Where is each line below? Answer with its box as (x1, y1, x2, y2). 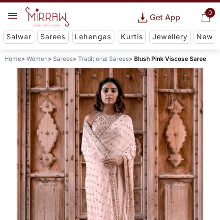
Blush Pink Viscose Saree (134, 55, 206, 63)
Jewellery (152, 32, 188, 41)
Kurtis (120, 32, 143, 41)
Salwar (6, 32, 31, 41)
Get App (149, 12, 180, 22)
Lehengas (75, 32, 112, 41)
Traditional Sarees (78, 55, 129, 63)
